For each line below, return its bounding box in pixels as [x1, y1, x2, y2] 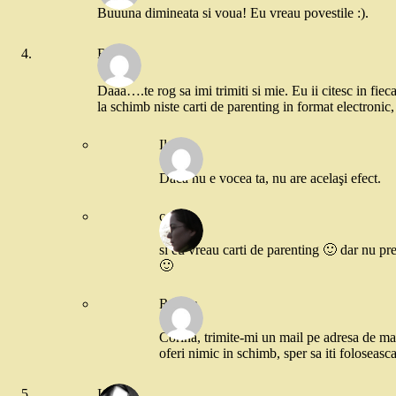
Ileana [159, 136, 193, 152]
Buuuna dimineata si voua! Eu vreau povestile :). [97, 4, 369, 20]
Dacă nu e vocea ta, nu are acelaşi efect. [159, 170, 381, 186]
